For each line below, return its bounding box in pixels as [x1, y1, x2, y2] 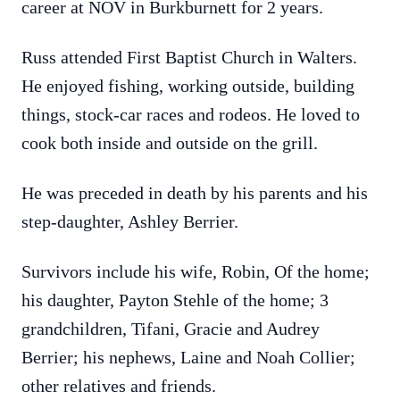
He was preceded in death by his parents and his [21, 183, 368, 203]
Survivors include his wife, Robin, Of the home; [21, 262, 370, 281]
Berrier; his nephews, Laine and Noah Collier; [21, 347, 355, 367]
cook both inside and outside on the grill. [21, 133, 322, 153]
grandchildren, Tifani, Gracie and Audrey [21, 319, 320, 338]
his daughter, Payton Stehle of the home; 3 [21, 290, 329, 310]
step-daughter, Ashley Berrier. [21, 212, 243, 231]
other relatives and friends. [21, 376, 216, 396]
